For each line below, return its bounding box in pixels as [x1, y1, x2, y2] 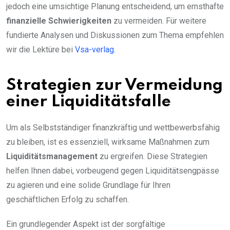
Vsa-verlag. [75, 45, 116, 55]
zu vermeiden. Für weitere [111, 16, 206, 26]
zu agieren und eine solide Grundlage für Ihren [6, 180, 170, 190]
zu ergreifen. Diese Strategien [98, 151, 207, 162]
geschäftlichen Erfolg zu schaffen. [6, 195, 129, 205]
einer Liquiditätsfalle [6, 94, 171, 110]
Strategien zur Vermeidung [6, 78, 223, 94]
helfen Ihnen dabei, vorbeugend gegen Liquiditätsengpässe [6, 166, 219, 176]
